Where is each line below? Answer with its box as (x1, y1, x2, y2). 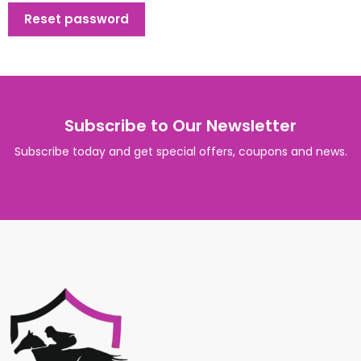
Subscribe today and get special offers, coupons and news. (14, 143, 347, 160)
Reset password (24, 10, 129, 27)
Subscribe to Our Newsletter (64, 114, 297, 137)
